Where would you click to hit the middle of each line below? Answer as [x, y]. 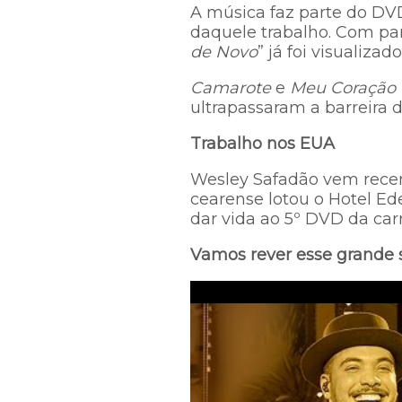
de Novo [224, 52]
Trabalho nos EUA [262, 144]
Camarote [231, 88]
